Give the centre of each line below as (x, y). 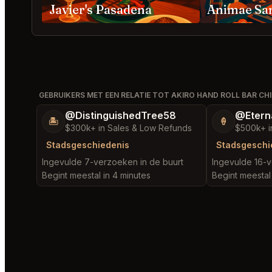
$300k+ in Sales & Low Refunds (128, 128)
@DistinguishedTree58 (121, 115)
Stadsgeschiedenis (88, 145)
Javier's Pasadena (100, 9)
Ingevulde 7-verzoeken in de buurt (113, 162)
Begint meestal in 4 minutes (96, 175)
